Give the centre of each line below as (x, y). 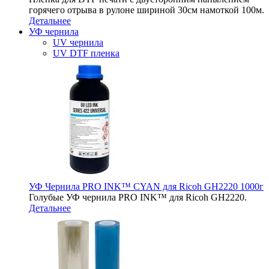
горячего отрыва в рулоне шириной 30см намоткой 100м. (147, 10)
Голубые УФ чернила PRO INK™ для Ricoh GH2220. (138, 197)
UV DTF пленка (86, 53)
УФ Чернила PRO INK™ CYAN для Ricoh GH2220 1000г (146, 186)
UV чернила (78, 42)
